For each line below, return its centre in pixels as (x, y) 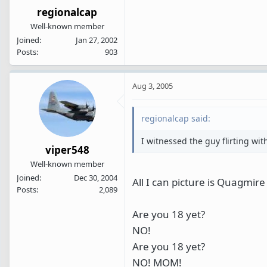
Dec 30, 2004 (96, 178)
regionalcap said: (176, 118)
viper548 (67, 150)
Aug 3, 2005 (153, 86)
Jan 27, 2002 (97, 40)
